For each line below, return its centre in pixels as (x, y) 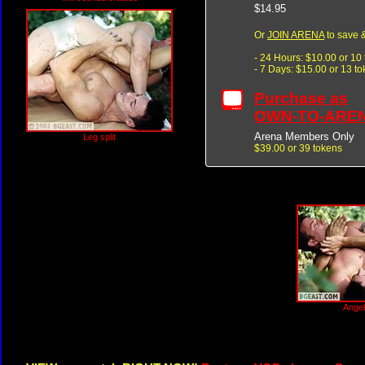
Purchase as (301, 98)
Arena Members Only (304, 136)
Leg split (99, 137)
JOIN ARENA (296, 35)
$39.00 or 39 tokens (298, 148)
